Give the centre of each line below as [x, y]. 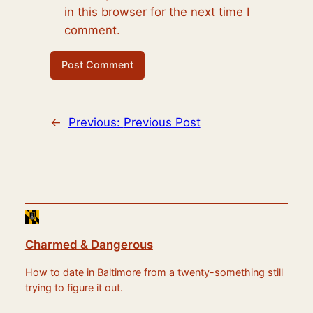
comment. [92, 30]
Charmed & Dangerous [89, 244]
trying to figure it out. [74, 288]
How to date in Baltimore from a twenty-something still [154, 272]
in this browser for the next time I [156, 12]
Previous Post [162, 123]
